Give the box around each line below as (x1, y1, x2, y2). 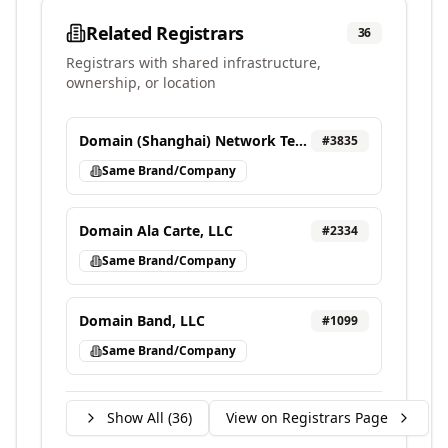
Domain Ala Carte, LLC (79, 221, 233, 240)
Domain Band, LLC (79, 311, 205, 330)
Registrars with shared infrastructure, (66, 53, 321, 72)
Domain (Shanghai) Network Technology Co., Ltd (295, 131, 307, 150)
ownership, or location (66, 73, 216, 92)
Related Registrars (86, 21, 244, 45)
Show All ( (107, 408, 172, 427)
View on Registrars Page (226, 408, 388, 427)
